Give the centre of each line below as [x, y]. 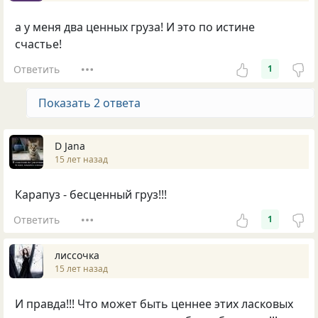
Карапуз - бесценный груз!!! [91, 195]
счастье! [38, 44]
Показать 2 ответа [89, 103]
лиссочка [77, 255]
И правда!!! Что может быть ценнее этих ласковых [154, 304]
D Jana [70, 146]
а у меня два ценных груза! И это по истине [135, 27]
